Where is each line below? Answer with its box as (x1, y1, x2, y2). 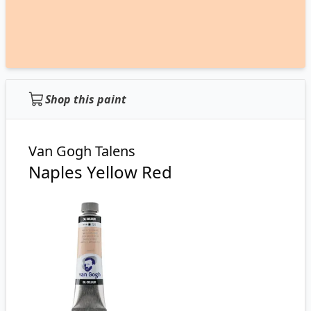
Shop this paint (45, 92, 126, 107)
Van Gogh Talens (28, 142, 135, 160)
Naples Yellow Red (28, 160, 172, 183)
